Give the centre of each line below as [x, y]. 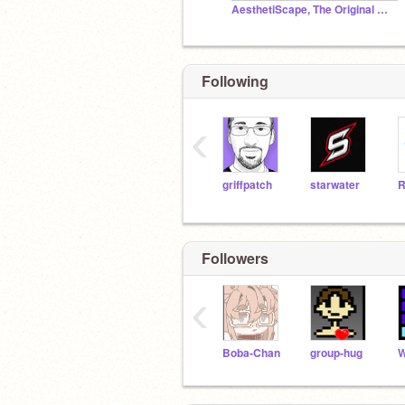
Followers [235, 258]
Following [235, 81]
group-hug [336, 353]
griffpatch [247, 185]
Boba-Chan [251, 353]
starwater [335, 185]
